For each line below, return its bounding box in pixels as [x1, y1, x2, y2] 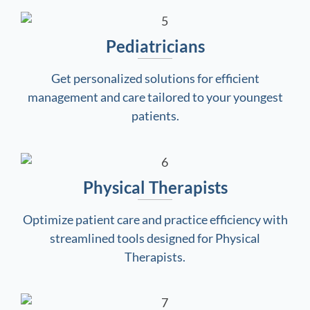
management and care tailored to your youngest [27, 89, 283, 104]
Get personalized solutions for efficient [51, 70, 259, 86]
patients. [131, 107, 179, 123]
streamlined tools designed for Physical [50, 230, 260, 246]
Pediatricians [105, 35, 205, 56]
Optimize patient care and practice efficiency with [22, 211, 288, 227]
